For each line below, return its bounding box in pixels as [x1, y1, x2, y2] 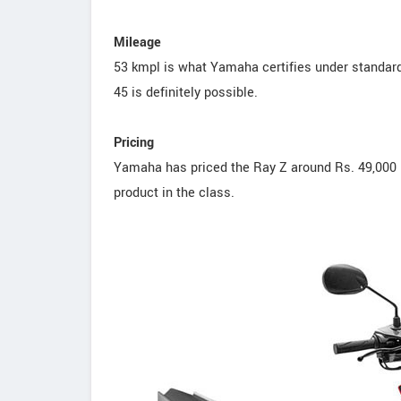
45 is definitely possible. [114, 83, 258, 103]
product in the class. [114, 183, 235, 203]
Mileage [114, 33, 161, 53]
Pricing [114, 133, 154, 153]
